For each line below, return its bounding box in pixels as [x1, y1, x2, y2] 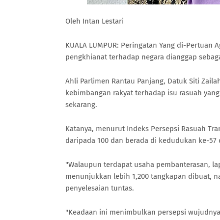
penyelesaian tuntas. [65, 184, 134, 192]
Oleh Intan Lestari [65, 17, 126, 26]
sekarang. [65, 100, 97, 109]
